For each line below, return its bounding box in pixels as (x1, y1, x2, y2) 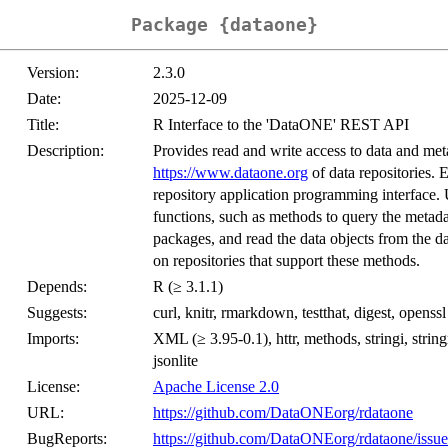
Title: (27, 116, 59, 134)
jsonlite (153, 352, 198, 370)
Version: (27, 64, 79, 82)
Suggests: (27, 304, 87, 322)
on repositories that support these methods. (153, 252, 420, 270)
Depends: (27, 278, 87, 296)
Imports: (27, 330, 79, 348)
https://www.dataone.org (153, 164, 308, 182)
